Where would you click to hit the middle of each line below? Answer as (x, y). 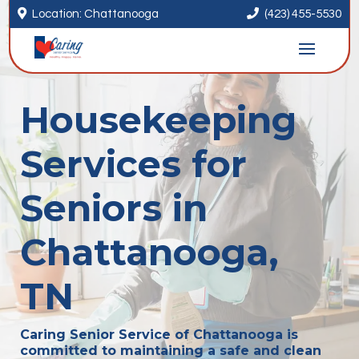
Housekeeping (158, 120)
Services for (133, 164)
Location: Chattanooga (96, 14)
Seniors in (114, 208)
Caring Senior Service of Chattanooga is (159, 335)
